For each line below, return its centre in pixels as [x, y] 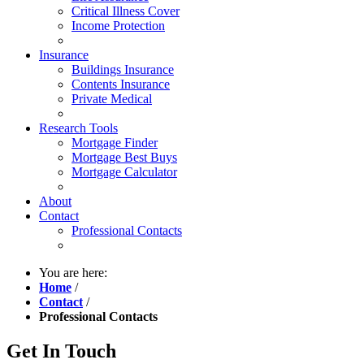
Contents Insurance [121, 84]
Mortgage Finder [115, 143]
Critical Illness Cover [126, 11]
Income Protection [118, 26]
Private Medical [112, 99]
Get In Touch [61, 351]
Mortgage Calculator [124, 172]
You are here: [75, 273]
